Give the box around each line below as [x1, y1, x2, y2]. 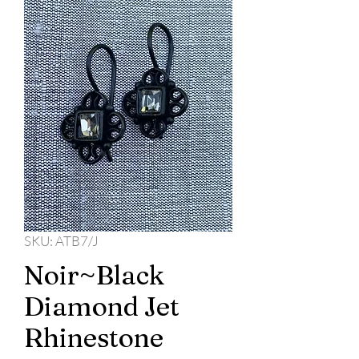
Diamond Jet [24, 290, 179, 323]
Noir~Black [24, 259, 164, 292]
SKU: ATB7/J [24, 232, 99, 250]
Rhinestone [24, 321, 163, 354]
